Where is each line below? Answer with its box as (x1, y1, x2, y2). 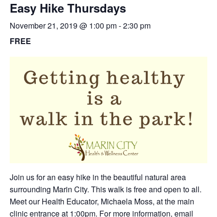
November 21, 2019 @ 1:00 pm (10, 19, 117, 31)
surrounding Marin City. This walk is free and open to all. (10, 184, 201, 195)
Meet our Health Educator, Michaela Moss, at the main (10, 196, 194, 207)
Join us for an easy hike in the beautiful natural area (10, 171, 186, 183)
